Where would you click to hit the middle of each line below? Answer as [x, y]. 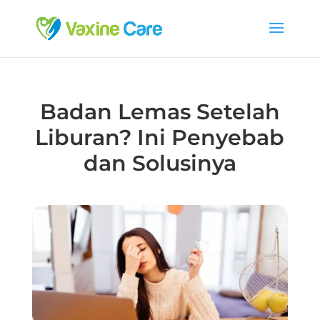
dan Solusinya [160, 163]
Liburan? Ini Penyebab [160, 137]
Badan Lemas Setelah [160, 112]
